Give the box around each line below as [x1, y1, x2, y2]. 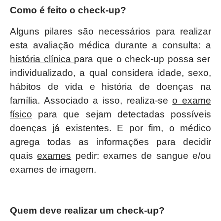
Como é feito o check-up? [10, 4, 126, 15]
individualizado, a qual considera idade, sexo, [10, 67, 211, 78]
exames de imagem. [10, 164, 96, 175]
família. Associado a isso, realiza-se [10, 95, 173, 106]
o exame [172, 95, 212, 106]
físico [10, 109, 32, 119]
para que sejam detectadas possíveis [32, 109, 211, 119]
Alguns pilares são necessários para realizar [10, 26, 211, 37]
